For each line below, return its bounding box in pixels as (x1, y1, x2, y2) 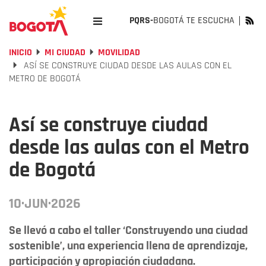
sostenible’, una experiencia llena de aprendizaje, (9, 238, 248, 254)
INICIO (9, 46, 32, 59)
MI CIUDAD (45, 46, 85, 59)
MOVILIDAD (98, 46, 140, 59)
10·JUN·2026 (9, 195, 81, 213)
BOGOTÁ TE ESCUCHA (153, 14, 235, 27)
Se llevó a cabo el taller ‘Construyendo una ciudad (9, 223, 248, 238)
